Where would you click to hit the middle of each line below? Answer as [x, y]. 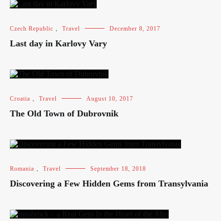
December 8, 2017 [135, 29]
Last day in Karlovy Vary [58, 43]
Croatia [20, 99]
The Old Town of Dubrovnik [64, 113]
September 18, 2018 [118, 169]
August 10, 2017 [110, 99]
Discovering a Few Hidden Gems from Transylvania [109, 184]
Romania [22, 169]
